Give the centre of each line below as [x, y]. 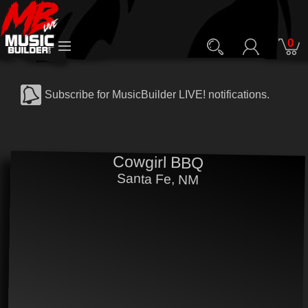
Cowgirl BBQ [158, 162]
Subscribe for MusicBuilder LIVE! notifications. [157, 95]
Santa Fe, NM [157, 179]
